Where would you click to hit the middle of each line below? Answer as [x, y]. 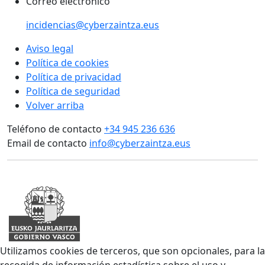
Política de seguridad [73, 91]
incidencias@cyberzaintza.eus [93, 25]
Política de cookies [67, 63]
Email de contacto [47, 143]
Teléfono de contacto [54, 129]
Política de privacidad [74, 77]
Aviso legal [50, 49]
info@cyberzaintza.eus [140, 143]
